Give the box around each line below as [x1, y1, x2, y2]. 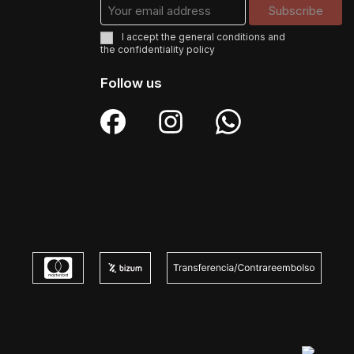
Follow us [100, 75, 162, 91]
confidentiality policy [118, 43, 215, 55]
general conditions [179, 31, 265, 43]
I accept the [122, 31, 179, 43]
